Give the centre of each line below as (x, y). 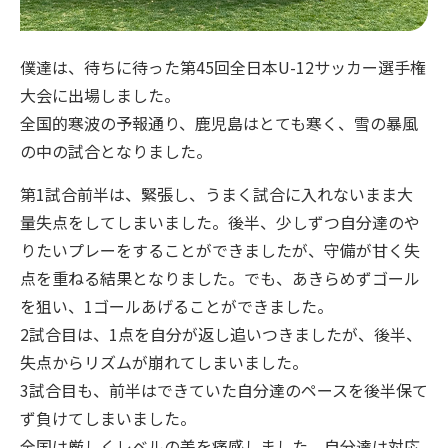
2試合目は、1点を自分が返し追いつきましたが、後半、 (221, 334)
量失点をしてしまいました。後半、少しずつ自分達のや (220, 222)
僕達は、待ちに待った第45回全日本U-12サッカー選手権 (223, 67)
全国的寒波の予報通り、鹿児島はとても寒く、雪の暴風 (219, 123)
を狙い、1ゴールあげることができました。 (176, 306)
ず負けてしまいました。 (108, 418)
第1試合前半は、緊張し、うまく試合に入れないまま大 (216, 194)
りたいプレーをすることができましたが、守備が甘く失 (220, 250)
